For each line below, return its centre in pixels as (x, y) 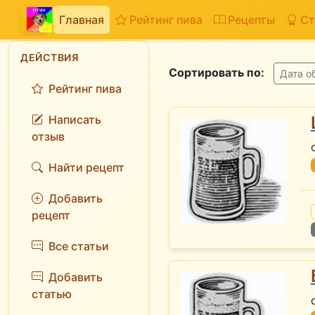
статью (52, 294)
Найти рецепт (86, 167)
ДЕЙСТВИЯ (50, 57)
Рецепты (251, 20)
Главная (82, 20)
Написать (75, 120)
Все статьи (79, 246)
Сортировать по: (217, 72)
